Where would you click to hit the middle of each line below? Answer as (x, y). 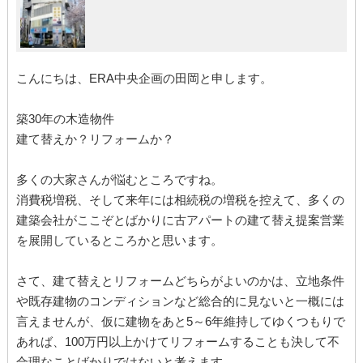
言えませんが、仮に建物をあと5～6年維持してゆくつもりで (180, 322)
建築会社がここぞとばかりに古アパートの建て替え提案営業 (180, 220)
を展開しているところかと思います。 (119, 241)
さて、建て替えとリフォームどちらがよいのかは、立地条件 (180, 281)
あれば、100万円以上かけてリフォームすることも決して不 (177, 342)
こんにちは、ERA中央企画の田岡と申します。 (144, 79)
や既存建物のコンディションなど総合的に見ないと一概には (180, 301)
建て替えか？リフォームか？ (95, 139)
